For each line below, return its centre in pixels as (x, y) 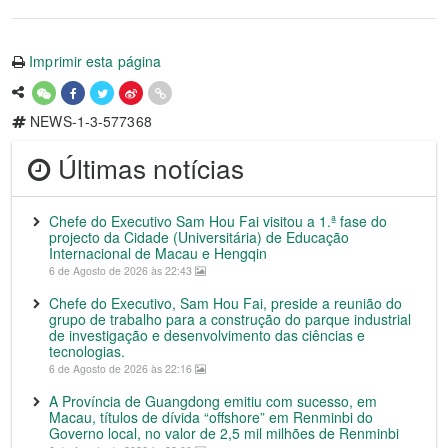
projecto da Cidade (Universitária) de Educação (199, 237)
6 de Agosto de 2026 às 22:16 (122, 368)
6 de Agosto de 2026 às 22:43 (122, 270)
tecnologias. (87, 351)
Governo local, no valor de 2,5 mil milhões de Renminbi (224, 433)
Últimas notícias (147, 168)
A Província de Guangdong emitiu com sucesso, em (213, 401)
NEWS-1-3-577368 (89, 121)
